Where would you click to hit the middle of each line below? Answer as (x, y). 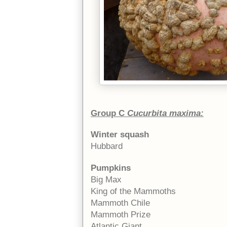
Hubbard (107, 146)
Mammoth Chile (120, 203)
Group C (108, 113)
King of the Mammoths (133, 191)
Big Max (106, 179)
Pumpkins (111, 168)
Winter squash (120, 134)
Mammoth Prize (121, 214)
